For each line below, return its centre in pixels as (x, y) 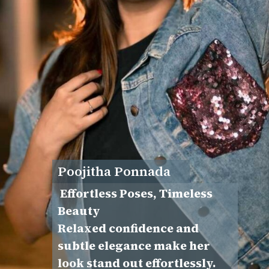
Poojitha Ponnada (114, 171)
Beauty (79, 211)
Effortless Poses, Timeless (135, 194)
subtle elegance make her (134, 246)
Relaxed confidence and (128, 229)
